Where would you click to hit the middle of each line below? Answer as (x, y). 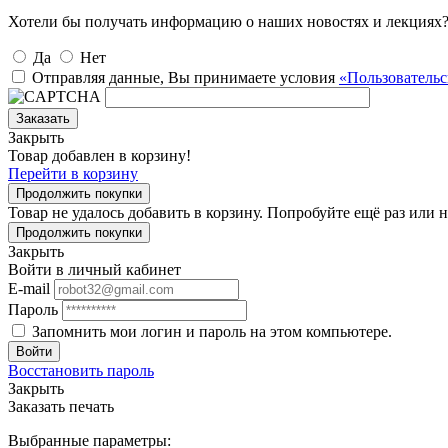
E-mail (29, 288)
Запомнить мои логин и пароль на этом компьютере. (212, 331)
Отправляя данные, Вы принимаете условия (185, 77)
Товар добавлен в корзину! (99, 155)
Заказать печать (61, 406)
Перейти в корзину (73, 173)
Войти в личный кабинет (94, 269)
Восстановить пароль (81, 370)
